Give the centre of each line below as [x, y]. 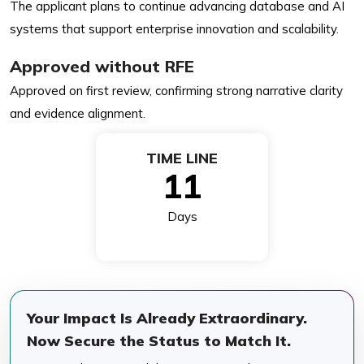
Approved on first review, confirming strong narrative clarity [176, 90]
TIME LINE [182, 158]
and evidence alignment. [78, 113]
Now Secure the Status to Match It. [159, 340]
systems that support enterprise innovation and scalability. [174, 28]
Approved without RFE [102, 66]
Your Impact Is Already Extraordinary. [167, 318]
